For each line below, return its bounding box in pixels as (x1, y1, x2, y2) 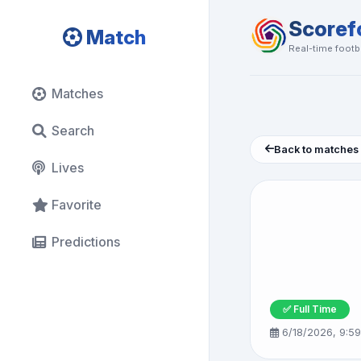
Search (52, 122, 94, 139)
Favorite (52, 197, 102, 213)
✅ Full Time (283, 302, 337, 315)
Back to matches (274, 143, 359, 156)
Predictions (52, 234, 120, 250)
